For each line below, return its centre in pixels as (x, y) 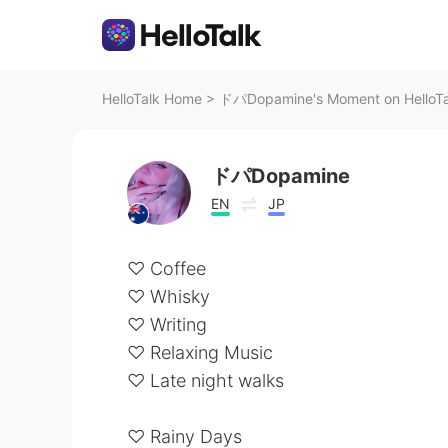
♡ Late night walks (205, 380)
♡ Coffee (166, 268)
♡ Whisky (168, 296)
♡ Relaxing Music (200, 352)
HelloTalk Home (152, 98)
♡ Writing (167, 324)
